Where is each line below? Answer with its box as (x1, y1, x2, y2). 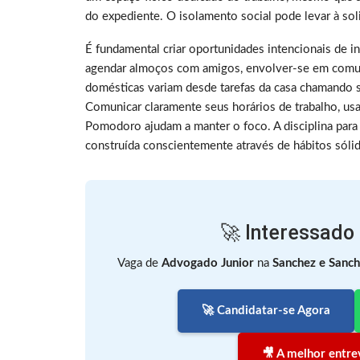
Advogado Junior (161, 257, 257, 270)
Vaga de (117, 257, 162, 270)
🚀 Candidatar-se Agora (201, 305, 330, 317)
